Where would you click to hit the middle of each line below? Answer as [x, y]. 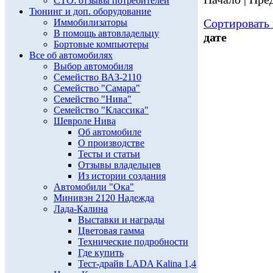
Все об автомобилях [71, 55]
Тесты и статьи [109, 154]
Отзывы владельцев [119, 165]
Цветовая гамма [111, 231]
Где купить [101, 253]
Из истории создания [122, 176]
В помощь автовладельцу [106, 33]
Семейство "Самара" [97, 88]
